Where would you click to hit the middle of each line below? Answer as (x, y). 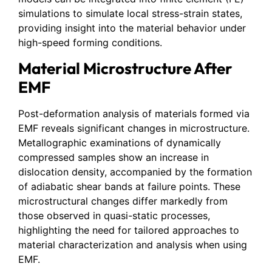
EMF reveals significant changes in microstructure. (134, 128)
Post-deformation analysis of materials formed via (134, 113)
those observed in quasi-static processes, (114, 215)
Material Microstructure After (125, 68)
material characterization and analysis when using (133, 244)
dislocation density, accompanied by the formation (135, 172)
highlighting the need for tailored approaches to (129, 230)
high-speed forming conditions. (90, 43)
